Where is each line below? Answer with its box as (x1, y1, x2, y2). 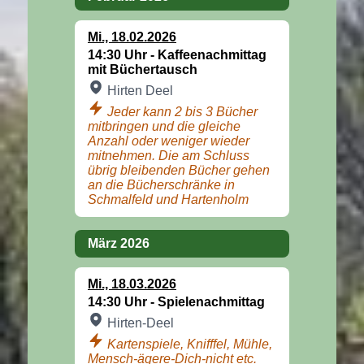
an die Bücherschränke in (88, 177, 235, 192)
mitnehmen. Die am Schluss (88, 148, 249, 162)
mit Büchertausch (88, 62, 197, 76)
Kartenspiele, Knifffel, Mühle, (107, 336, 272, 351)
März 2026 (88, 236, 149, 250)
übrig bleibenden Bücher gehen (88, 162, 270, 177)
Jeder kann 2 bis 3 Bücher (107, 104, 258, 119)
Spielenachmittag (158, 294, 265, 309)
